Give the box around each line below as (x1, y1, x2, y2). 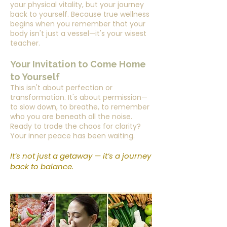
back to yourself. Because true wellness (10, 9, 149, 19)
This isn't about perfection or (10, 83, 112, 93)
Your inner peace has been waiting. (10, 131, 135, 141)
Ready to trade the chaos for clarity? (10, 121, 141, 131)
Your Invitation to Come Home (10, 59, 146, 69)
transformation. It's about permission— (10, 92, 147, 102)
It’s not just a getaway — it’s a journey (10, 150, 151, 161)
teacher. (10, 38, 40, 48)
